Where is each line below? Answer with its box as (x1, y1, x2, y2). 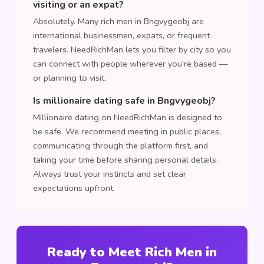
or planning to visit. (33, 72, 106, 84)
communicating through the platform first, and (33, 140, 208, 151)
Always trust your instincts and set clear (33, 168, 186, 180)
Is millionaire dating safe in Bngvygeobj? (33, 94, 216, 107)
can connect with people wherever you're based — (33, 58, 227, 70)
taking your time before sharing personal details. (33, 154, 218, 166)
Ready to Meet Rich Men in (47, 243, 217, 261)
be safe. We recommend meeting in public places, (33, 126, 221, 137)
